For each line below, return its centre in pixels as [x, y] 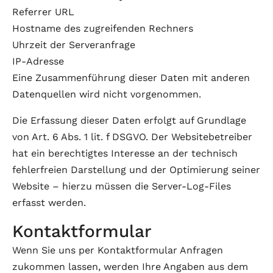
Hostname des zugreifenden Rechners [103, 28]
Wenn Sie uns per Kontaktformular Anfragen [118, 250]
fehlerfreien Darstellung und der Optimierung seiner [136, 170]
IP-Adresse [38, 61]
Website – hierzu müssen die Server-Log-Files [122, 186]
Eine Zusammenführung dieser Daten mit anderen [131, 78]
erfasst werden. [49, 203]
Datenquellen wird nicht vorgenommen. [107, 94]
